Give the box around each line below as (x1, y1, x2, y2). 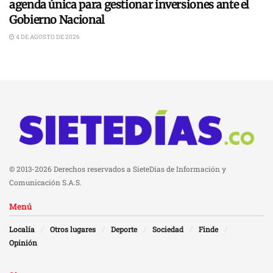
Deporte (111, 224, 137, 234)
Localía (9, 224, 35, 234)
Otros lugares (50, 224, 96, 234)
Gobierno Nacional (9, 12, 105, 27)
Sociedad (152, 224, 183, 234)
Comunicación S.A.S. (9, 177, 82, 187)
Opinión (9, 237, 37, 247)
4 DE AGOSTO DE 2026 (15, 32, 80, 41)
